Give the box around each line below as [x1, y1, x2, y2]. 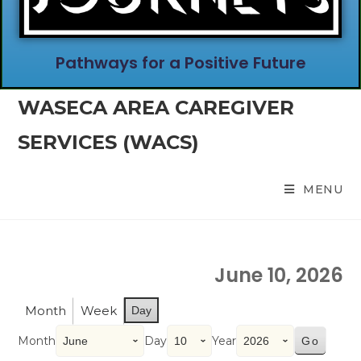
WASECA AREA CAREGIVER [18, 96, 295, 119]
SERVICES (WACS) [18, 131, 200, 154]
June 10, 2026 [214, 262, 343, 288]
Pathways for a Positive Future [55, 52, 306, 74]
